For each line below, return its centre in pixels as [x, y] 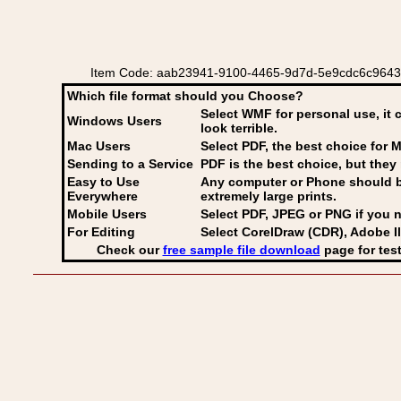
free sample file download [241, 250]
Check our [129, 250]
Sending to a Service [130, 164]
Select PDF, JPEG [253, 214]
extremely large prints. [269, 196]
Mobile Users [107, 214]
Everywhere [102, 196]
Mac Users [99, 146]
